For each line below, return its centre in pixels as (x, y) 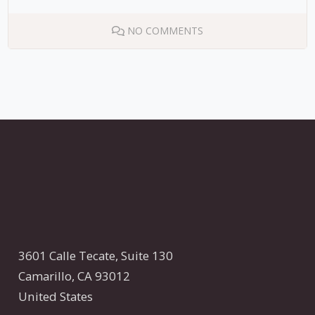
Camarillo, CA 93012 (75, 276)
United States (56, 297)
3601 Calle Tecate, (70, 256)
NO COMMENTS (165, 31)
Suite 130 (147, 256)
